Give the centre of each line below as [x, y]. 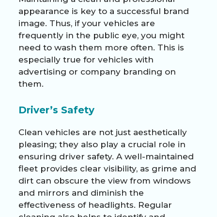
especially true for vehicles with [86, 59]
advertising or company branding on [97, 71]
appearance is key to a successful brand [104, 11]
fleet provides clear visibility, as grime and [107, 168]
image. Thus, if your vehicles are [87, 23]
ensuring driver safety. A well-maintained [106, 156]
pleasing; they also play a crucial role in [102, 144]
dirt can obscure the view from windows [105, 180]
